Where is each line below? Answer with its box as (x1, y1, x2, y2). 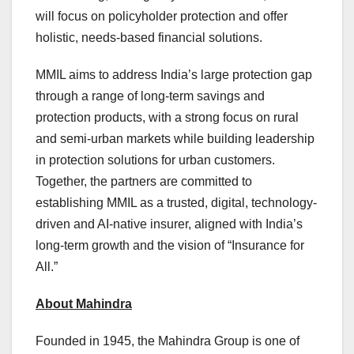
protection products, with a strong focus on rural (36, 111, 299, 125)
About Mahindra (36, 297, 132, 311)
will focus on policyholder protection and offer (36, 9, 288, 24)
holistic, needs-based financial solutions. (36, 31, 262, 45)
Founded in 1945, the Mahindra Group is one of (36, 334, 299, 348)
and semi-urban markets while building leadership (36, 132, 314, 146)
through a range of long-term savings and (36, 89, 265, 104)
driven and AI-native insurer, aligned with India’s (36, 217, 303, 232)
